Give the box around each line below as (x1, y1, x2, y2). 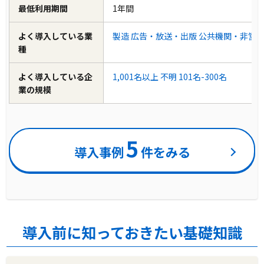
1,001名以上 (113, 70, 159, 82)
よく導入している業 (18, 29, 93, 42)
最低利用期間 (18, 2, 68, 14)
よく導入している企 (18, 70, 93, 82)
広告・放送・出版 (131, 29, 197, 42)
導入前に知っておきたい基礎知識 (22, 222, 242, 243)
